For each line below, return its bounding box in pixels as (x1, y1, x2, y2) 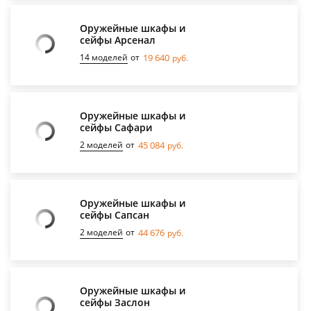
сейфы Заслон (80, 295, 150, 309)
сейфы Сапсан (80, 208, 149, 221)
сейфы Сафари (80, 120, 152, 134)
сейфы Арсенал (80, 33, 155, 47)
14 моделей (80, 51, 128, 63)
